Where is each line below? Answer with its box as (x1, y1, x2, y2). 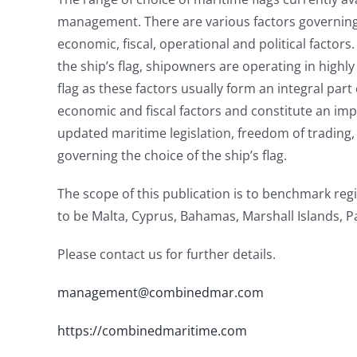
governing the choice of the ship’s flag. (57, 147, 287, 165)
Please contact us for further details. (57, 245, 276, 264)
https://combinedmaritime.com (57, 322, 247, 340)
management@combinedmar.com (57, 284, 264, 302)
